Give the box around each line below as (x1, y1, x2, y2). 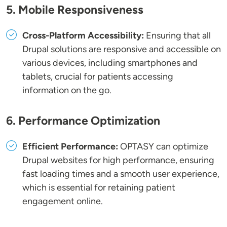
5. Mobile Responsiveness (6, 3, 143, 17)
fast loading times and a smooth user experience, (22, 168, 219, 180)
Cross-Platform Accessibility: (22, 30, 144, 42)
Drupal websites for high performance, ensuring (22, 155, 214, 166)
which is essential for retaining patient (22, 182, 175, 194)
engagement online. (22, 196, 103, 207)
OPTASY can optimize (118, 141, 208, 153)
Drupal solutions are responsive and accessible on (22, 44, 221, 55)
